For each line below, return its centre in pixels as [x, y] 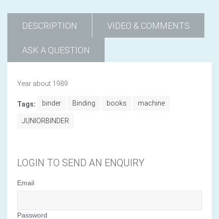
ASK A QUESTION [56, 50]
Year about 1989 [43, 83]
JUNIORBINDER [45, 120]
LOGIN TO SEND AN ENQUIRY [81, 163]
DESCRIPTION [50, 25]
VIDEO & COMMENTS [148, 25]
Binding [84, 103]
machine [151, 103]
